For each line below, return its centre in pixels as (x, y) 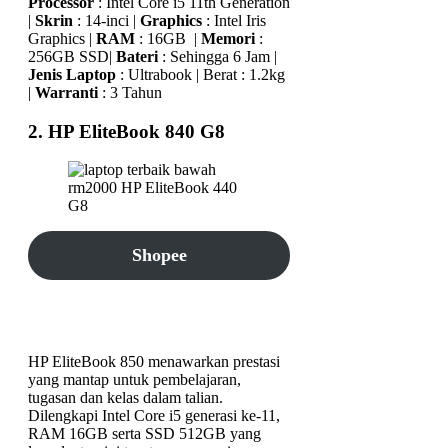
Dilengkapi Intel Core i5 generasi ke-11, (154, 416)
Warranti (66, 92)
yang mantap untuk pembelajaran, (134, 380)
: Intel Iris (234, 20)
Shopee (159, 255)
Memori (228, 38)
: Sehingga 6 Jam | (217, 56)
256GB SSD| (72, 56)
